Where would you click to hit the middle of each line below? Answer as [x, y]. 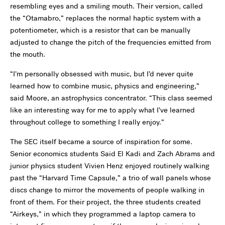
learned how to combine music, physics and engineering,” [105, 86]
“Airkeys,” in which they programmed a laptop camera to [103, 214]
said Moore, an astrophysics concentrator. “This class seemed [111, 98]
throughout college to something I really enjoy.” [87, 122]
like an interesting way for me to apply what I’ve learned [102, 110]
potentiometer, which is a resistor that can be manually [100, 30]
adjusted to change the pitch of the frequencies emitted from [110, 42]
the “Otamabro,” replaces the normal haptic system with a [105, 18]
